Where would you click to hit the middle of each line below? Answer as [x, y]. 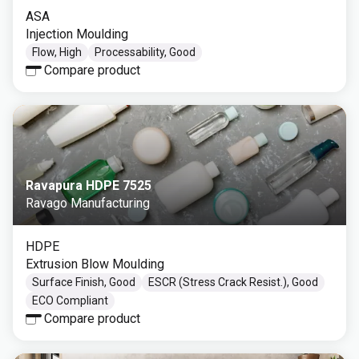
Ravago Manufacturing [88, 203]
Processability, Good [145, 52]
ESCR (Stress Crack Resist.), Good [233, 282]
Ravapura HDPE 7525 [89, 186]
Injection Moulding [77, 34]
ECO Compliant [70, 301]
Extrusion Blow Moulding [95, 264]
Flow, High [57, 52]
